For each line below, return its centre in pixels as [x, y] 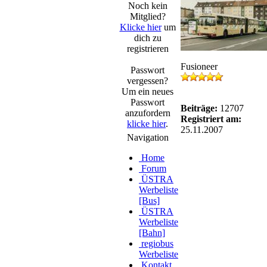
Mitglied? [148, 16]
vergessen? [148, 81]
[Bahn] [152, 233]
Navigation [148, 137]
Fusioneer [199, 66]
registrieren [148, 49]
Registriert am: [211, 119]
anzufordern [148, 113]
